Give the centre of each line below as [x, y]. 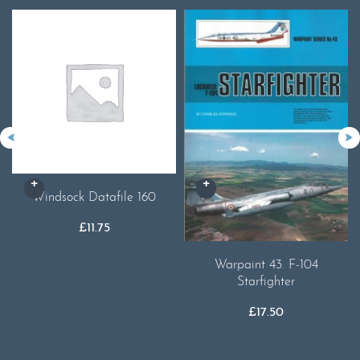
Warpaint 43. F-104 [266, 266]
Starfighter [266, 282]
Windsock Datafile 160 [94, 197]
